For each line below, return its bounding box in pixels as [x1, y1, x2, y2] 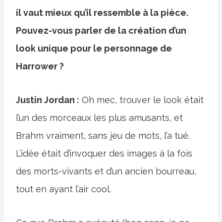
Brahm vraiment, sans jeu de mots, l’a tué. [16, 130, 190, 141]
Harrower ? [16, 61, 64, 71]
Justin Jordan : [16, 95, 79, 105]
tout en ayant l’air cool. [16, 184, 111, 194]
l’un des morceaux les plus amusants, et [16, 112, 183, 123]
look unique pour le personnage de [16, 43, 172, 54]
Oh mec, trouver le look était [79, 95, 204, 105]
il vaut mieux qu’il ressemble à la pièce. [16, 7, 188, 18]
